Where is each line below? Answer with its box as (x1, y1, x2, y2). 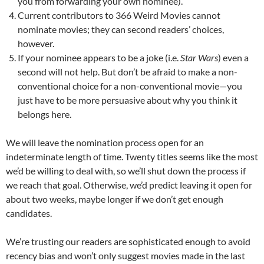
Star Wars (180, 52, 218, 64)
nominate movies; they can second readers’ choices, (18, 24, 224, 35)
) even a (218, 52, 249, 64)
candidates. (6, 207, 52, 219)
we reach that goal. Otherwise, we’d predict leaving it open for (6, 179, 252, 191)
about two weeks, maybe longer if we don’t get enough (6, 193, 223, 205)
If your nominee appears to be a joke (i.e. (18, 52, 180, 64)
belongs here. (18, 108, 71, 120)
